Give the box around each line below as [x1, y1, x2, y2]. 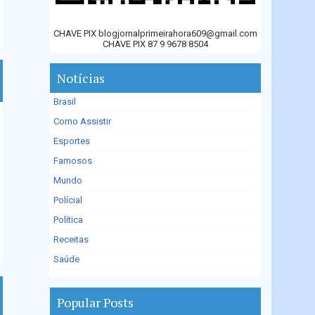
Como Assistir [53, 116, 111, 127]
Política [53, 214, 83, 225]
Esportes [53, 136, 90, 146]
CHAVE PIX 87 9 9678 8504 [103, 39, 208, 49]
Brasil [53, 96, 76, 107]
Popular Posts [57, 294, 134, 311]
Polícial [53, 195, 82, 205]
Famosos [53, 155, 92, 166]
